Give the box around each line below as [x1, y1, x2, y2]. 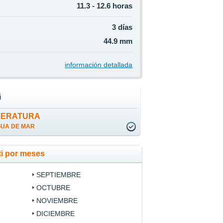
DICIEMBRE [36, 210, 75, 218]
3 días [112, 23, 133, 32]
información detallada [65, 61, 133, 69]
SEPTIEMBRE [36, 171, 81, 179]
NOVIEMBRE [36, 197, 78, 205]
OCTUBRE [36, 184, 70, 192]
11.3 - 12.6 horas [77, 1, 133, 10]
